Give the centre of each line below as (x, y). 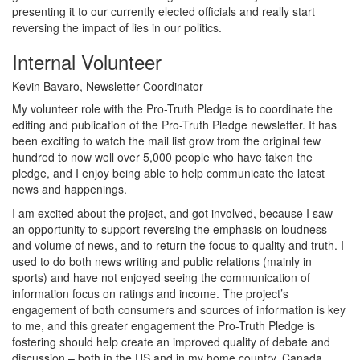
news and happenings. (70, 189)
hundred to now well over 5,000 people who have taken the (162, 157)
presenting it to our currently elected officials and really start (164, 11)
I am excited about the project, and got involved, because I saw (172, 213)
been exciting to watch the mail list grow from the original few (166, 141)
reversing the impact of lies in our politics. (117, 27)
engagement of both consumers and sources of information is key (179, 309)
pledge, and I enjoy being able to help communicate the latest (168, 173)
